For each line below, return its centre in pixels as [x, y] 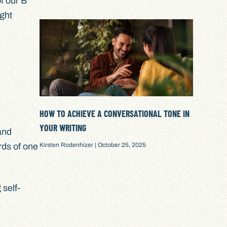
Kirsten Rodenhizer [67, 145]
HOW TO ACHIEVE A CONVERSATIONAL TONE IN [115, 113]
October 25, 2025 [121, 145]
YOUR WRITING [63, 127]
